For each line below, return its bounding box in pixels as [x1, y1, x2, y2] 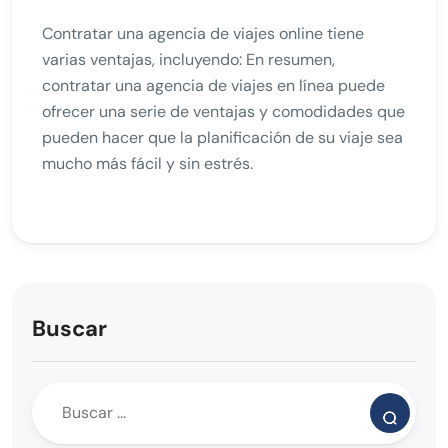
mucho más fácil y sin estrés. [42, 152, 253, 174]
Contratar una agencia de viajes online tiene [42, 22, 364, 44]
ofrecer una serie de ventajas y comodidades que [42, 100, 405, 122]
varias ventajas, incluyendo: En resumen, [42, 48, 335, 70]
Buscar [32, 313, 107, 343]
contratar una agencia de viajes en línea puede [42, 74, 385, 96]
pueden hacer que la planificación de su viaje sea [42, 126, 403, 148]
